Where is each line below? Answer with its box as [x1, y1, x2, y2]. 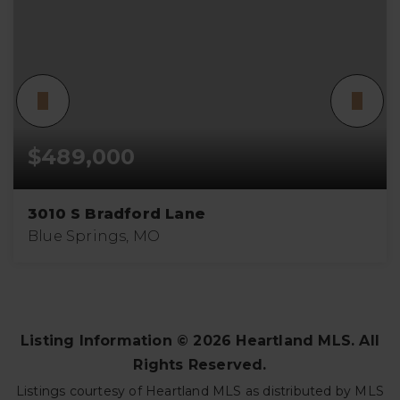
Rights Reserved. [133, 356, 267, 373]
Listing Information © [20, 332, 194, 349]
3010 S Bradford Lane [28, 205, 205, 222]
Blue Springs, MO [28, 228, 161, 245]
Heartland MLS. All [231, 332, 380, 349]
